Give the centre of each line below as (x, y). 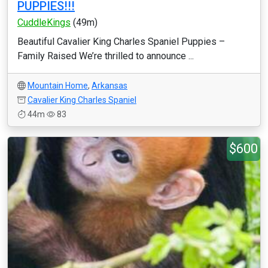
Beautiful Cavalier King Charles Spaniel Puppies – (121, 42)
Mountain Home (58, 86)
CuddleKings (44, 22)
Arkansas (109, 86)
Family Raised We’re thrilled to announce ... (106, 56)
